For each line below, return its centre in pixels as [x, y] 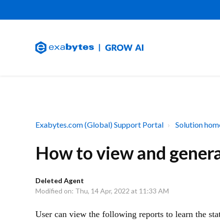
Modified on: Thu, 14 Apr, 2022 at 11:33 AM [102, 191]
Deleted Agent [60, 180]
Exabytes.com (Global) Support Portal [99, 124]
